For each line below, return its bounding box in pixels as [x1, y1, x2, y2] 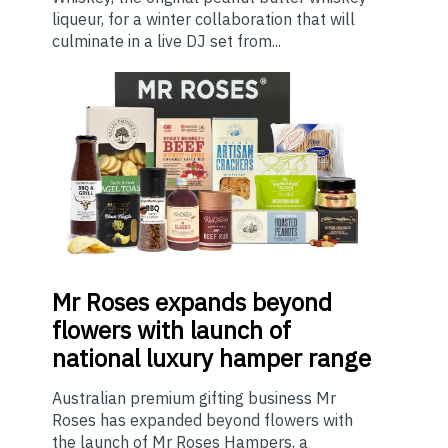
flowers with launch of [52, 314, 291, 347]
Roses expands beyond [80, 286, 332, 319]
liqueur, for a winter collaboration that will [52, 9, 355, 30]
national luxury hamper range [52, 342, 371, 375]
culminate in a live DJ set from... [52, 31, 281, 52]
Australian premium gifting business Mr [52, 388, 336, 409]
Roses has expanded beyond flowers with [52, 410, 353, 431]
